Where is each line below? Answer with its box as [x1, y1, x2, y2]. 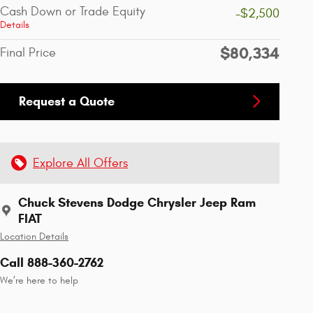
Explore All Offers [33, 155, 128, 170]
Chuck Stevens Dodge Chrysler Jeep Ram [18, 194, 256, 210]
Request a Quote [19, 93, 115, 109]
